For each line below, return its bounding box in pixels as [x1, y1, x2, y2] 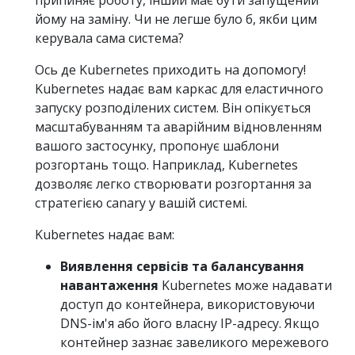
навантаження [60, 276, 158, 294]
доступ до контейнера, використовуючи [60, 295, 315, 313]
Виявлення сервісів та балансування [60, 257, 304, 275]
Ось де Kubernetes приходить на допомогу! [35, 60, 306, 78]
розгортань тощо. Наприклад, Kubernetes [35, 155, 298, 174]
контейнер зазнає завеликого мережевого [60, 333, 329, 351]
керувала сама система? [35, 29, 184, 47]
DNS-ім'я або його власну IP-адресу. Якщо [60, 314, 319, 332]
